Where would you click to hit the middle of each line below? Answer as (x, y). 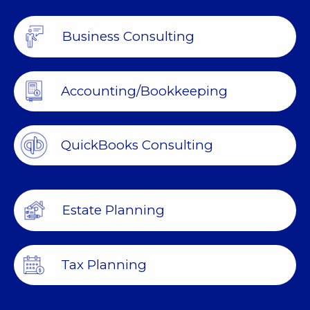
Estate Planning (113, 210)
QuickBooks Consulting (137, 145)
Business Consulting (128, 36)
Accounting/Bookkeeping (144, 91)
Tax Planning (104, 264)
